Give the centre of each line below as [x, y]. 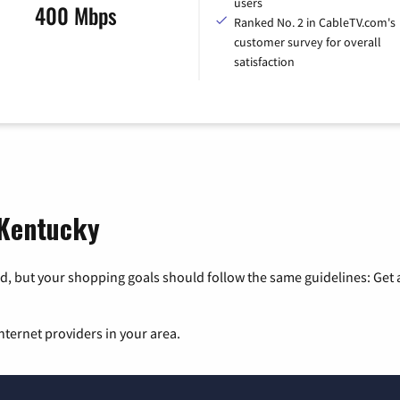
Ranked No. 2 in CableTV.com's [315, 22]
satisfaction [264, 61]
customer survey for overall [308, 42]
